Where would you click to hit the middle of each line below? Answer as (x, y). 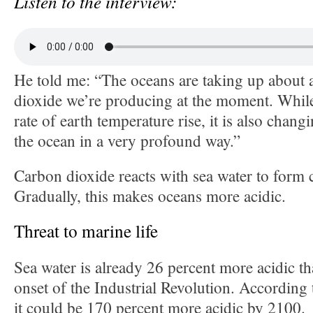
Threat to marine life (86, 231)
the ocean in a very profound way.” (127, 141)
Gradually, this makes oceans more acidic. (150, 196)
